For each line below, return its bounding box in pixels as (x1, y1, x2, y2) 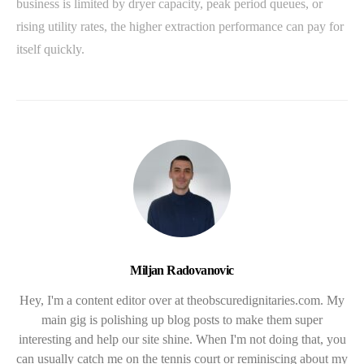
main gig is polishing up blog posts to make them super (41, 313, 323, 327)
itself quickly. (16, 42, 84, 57)
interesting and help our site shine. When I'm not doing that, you (18, 332, 346, 347)
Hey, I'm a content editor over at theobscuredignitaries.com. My (19, 293, 344, 308)
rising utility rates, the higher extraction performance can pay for (16, 19, 344, 34)
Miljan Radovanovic (130, 263, 234, 278)
